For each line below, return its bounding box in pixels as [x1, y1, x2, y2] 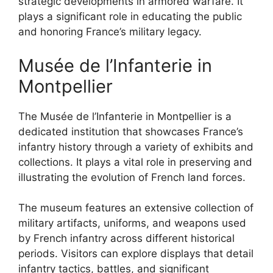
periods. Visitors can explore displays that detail [18, 247, 253, 260]
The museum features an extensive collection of [18, 202, 253, 214]
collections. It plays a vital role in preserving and [18, 155, 252, 168]
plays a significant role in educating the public [18, 10, 242, 23]
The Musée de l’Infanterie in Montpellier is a [18, 110, 232, 122]
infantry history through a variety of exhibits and [18, 140, 253, 153]
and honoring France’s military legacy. [18, 26, 202, 38]
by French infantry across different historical [18, 232, 235, 244]
